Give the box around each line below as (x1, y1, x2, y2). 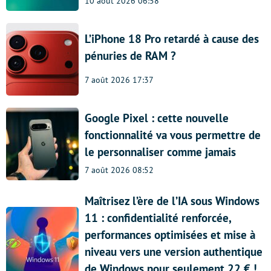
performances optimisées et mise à (85, 227, 255, 243)
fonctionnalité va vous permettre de (85, 127, 261, 142)
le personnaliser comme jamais (85, 144, 236, 159)
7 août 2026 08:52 (85, 165, 154, 176)
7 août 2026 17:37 (85, 74, 154, 86)
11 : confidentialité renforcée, (85, 211, 231, 226)
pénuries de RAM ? (85, 48, 176, 64)
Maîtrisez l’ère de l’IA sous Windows (85, 194, 260, 209)
